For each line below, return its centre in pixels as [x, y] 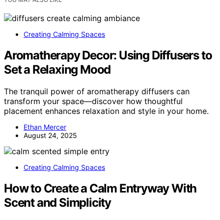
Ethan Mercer [45, 127]
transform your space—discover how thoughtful [93, 101]
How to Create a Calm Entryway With [100, 189]
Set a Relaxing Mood [57, 70]
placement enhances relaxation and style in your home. [106, 111]
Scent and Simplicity [58, 203]
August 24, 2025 [50, 136]
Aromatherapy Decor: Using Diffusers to [108, 55]
